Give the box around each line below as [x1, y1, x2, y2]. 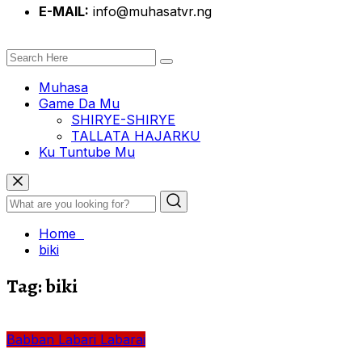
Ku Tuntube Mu [39, 143, 135, 160]
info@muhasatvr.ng [89, 2, 212, 19]
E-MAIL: [39, 2, 89, 19]
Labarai [100, 331, 145, 348]
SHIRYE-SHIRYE [71, 111, 175, 128]
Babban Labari [6, 331, 96, 348]
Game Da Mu [39, 95, 120, 112]
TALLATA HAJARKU [71, 127, 200, 144]
